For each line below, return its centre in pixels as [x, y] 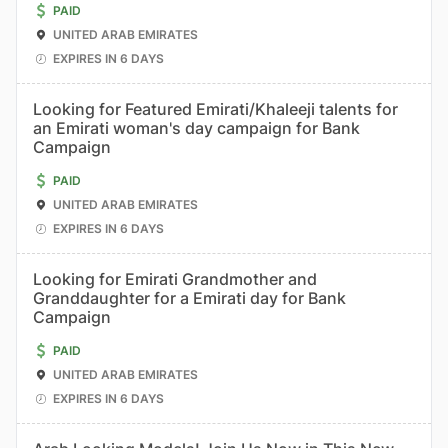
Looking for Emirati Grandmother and [175, 279]
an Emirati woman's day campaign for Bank [196, 128]
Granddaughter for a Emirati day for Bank [189, 298]
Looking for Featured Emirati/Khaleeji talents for [215, 109]
